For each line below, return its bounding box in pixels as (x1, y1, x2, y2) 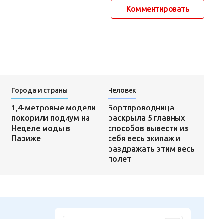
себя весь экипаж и (108, 133, 180, 143)
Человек (108, 87, 136, 94)
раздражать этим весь (108, 144, 195, 153)
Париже (11, 133, 41, 143)
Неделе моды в (11, 123, 70, 132)
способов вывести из (108, 123, 188, 132)
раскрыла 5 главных (108, 113, 185, 122)
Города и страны (11, 87, 68, 94)
